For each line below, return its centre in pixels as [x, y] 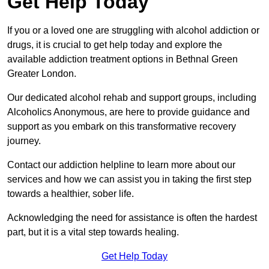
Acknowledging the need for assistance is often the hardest [132, 218]
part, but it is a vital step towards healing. [93, 232]
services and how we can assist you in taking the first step [129, 180]
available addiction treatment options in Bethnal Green [122, 59]
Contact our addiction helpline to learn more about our [121, 165]
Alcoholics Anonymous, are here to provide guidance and [128, 112]
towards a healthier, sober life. [71, 194]
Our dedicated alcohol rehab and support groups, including [132, 98]
